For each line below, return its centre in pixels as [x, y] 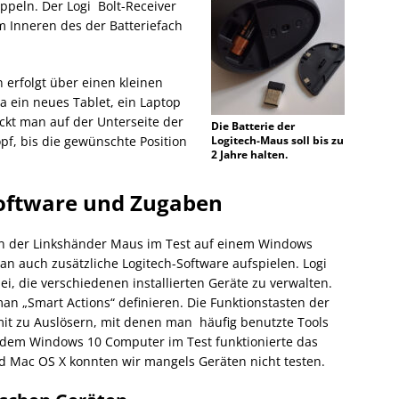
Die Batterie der [253, 126]
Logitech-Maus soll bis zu [278, 141]
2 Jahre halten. [250, 155]
